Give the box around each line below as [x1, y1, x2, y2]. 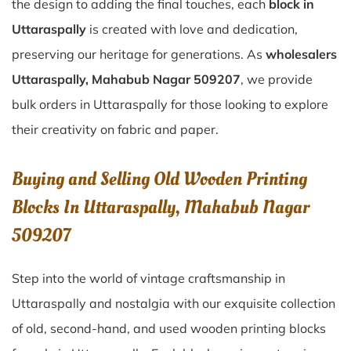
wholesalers [266, 46, 337, 62]
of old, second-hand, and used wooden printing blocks [12, 320, 326, 336]
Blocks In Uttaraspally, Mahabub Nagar [12, 194, 309, 220]
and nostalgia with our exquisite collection [89, 295, 335, 311]
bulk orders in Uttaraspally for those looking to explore [12, 96, 328, 112]
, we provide [241, 71, 313, 87]
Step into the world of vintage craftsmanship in [12, 270, 285, 286]
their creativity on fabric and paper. [12, 121, 219, 137]
